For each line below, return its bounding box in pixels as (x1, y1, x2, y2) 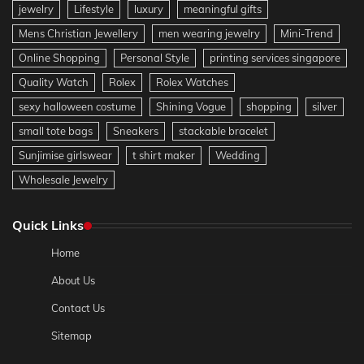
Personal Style (120, 51, 189, 65)
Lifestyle (74, 2, 114, 16)
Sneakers (113, 124, 158, 138)
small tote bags (19, 124, 93, 138)
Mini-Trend (280, 27, 333, 41)
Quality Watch (19, 76, 89, 89)
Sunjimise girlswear (19, 149, 112, 162)
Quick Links (12, 217, 84, 234)
